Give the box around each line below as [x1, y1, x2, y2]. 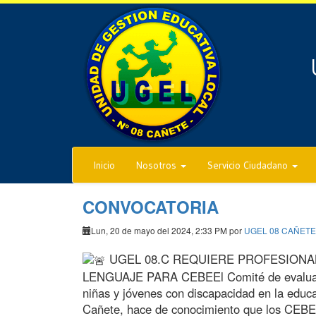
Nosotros [136, 159, 179, 171]
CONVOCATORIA [83, 195, 219, 219]
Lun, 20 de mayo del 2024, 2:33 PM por [91, 224, 244, 236]
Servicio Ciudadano [207, 159, 291, 171]
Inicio [94, 159, 115, 171]
